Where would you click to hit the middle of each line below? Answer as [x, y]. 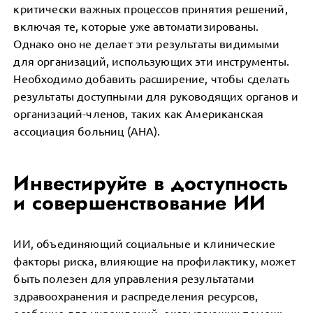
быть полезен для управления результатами [134, 278]
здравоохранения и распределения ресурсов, [136, 296]
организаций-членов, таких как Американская [139, 113]
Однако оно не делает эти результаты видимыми [147, 43]
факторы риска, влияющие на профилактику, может [154, 261]
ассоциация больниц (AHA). [87, 131]
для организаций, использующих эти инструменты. [151, 61]
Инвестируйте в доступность [151, 183]
